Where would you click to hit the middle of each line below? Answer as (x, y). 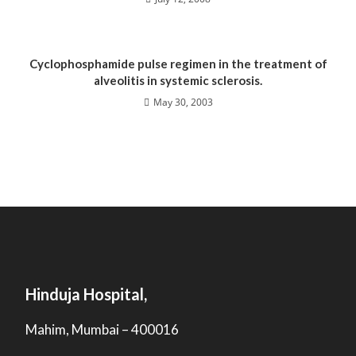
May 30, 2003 (183, 102)
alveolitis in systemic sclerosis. (178, 80)
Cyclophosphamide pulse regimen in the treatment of (178, 64)
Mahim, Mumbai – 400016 (103, 329)
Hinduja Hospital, (87, 294)
